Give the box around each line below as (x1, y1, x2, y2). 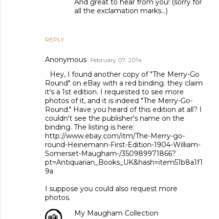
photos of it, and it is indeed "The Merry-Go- (45, 96, 193, 106)
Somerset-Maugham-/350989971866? (45, 149, 176, 158)
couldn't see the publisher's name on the (45, 114, 184, 123)
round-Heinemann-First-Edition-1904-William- (45, 140, 200, 150)
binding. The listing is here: (45, 123, 134, 132)
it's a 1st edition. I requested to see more (45, 88, 184, 97)
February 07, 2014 (90, 56, 142, 64)
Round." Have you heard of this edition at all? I (45, 105, 202, 114)
